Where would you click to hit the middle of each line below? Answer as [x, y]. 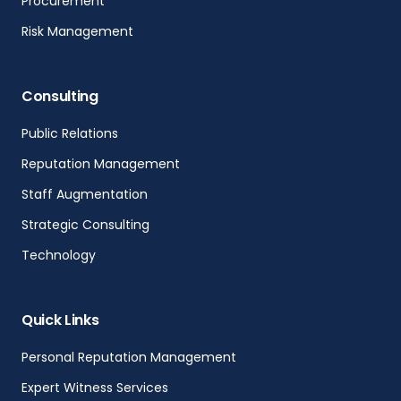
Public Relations [69, 134]
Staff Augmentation [84, 195]
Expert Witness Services [94, 388]
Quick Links [60, 320]
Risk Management [77, 32]
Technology [58, 256]
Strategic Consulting [85, 225]
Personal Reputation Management [128, 358]
